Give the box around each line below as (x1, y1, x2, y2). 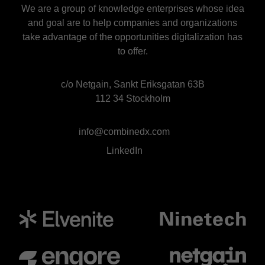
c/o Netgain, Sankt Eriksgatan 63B (60, 79, 205, 89)
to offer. (117, 46, 148, 56)
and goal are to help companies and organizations (28, 18, 237, 28)
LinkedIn (106, 146, 143, 156)
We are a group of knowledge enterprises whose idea (21, 4, 244, 14)
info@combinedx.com (79, 127, 170, 137)
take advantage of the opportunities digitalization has (22, 32, 243, 42)
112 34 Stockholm (95, 93, 170, 104)
